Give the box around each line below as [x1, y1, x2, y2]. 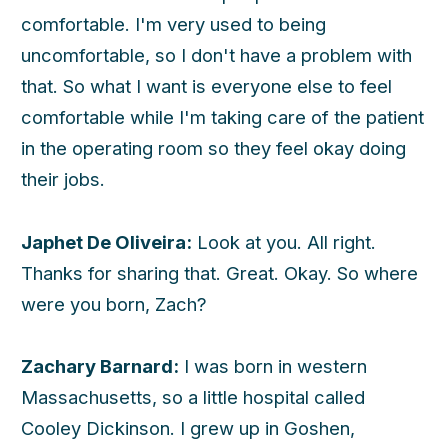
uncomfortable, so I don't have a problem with [21, 44, 412, 67]
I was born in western [179, 355, 367, 378]
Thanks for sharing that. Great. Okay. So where [21, 261, 418, 284]
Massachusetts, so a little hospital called [21, 386, 365, 409]
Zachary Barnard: [21, 355, 179, 378]
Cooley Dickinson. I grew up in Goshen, [21, 417, 355, 440]
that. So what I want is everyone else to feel [21, 75, 392, 98]
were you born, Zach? [21, 292, 207, 315]
